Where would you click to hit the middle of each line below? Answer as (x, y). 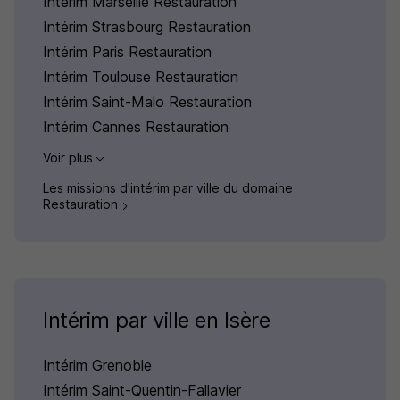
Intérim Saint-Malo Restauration (147, 102)
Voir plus (70, 158)
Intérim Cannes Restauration (136, 127)
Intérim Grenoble (97, 365)
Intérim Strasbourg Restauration (147, 27)
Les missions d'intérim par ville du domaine (168, 188)
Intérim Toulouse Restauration (141, 77)
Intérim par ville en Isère (157, 320)
